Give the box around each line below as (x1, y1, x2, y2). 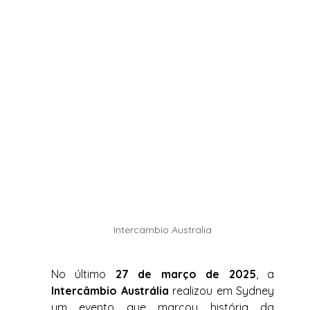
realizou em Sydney (168, 284, 275, 298)
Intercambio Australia (113, 224, 212, 237)
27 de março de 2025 (115, 267, 256, 282)
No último (51, 267, 116, 282)
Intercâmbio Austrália (51, 284, 169, 298)
